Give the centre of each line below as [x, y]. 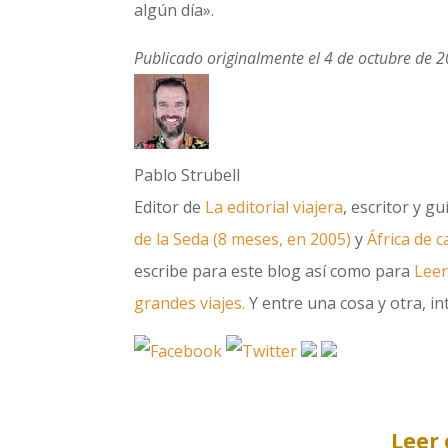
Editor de [170, 206]
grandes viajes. [190, 302]
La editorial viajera [274, 206]
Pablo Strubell [187, 174]
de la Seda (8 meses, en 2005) [243, 238]
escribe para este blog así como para [274, 270]
